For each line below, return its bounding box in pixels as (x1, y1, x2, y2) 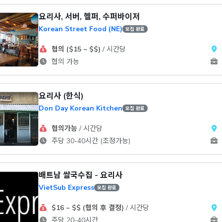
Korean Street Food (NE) (39, 24, 122, 34)
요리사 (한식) (39, 91, 84, 102)
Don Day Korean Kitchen (39, 104, 122, 113)
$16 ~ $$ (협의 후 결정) (51, 203, 124, 213)
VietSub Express (39, 183, 94, 192)
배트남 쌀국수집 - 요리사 (39, 170, 122, 181)
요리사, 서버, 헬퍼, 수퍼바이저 (39, 11, 140, 22)
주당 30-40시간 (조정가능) (49, 136, 130, 146)
